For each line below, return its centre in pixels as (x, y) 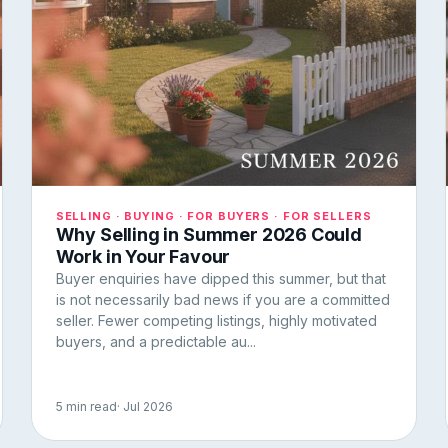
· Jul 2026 (144, 406)
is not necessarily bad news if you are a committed (222, 299)
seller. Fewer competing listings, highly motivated (216, 320)
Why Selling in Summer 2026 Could (208, 234)
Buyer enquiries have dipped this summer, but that (220, 278)
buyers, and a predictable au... (155, 341)
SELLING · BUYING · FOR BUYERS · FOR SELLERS (213, 215)
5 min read (86, 406)
